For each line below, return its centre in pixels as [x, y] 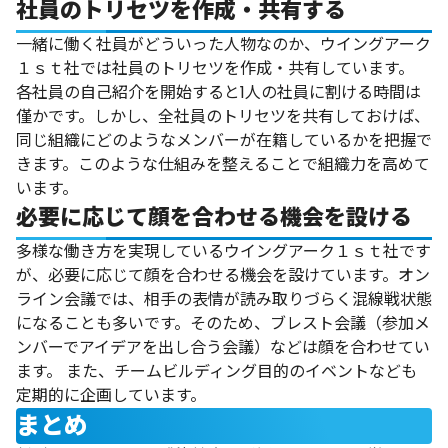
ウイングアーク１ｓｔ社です [327, 252]
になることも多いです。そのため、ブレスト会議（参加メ [223, 324]
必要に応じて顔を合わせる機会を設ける [214, 218]
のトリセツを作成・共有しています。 [279, 69]
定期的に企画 [64, 396]
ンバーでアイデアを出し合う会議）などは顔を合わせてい [223, 348]
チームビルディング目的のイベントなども [265, 372]
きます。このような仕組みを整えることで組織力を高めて [223, 165]
